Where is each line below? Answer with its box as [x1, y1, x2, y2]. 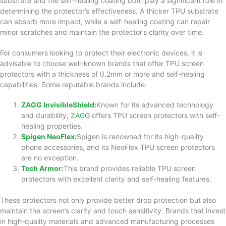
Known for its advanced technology [96, 100, 213, 109]
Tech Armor [21, 164, 62, 173]
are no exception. [21, 153, 79, 162]
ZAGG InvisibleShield [21, 100, 94, 109]
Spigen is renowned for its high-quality [77, 132, 204, 141]
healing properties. [21, 122, 83, 131]
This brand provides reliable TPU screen [64, 164, 196, 173]
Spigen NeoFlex [21, 132, 75, 141]
